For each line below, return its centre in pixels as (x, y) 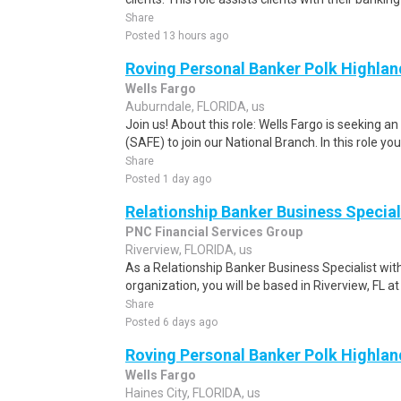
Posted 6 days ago (171, 322)
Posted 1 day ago (168, 179)
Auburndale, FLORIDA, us (195, 107)
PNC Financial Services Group (214, 232)
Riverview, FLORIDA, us (189, 250)
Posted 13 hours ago (177, 36)
